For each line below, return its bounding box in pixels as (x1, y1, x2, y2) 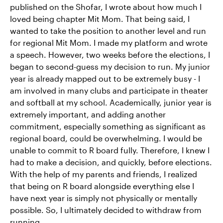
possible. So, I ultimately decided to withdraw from (10, 205, 202, 215)
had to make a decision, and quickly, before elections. (10, 157, 212, 167)
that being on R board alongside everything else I (10, 181, 194, 191)
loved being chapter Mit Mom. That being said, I (10, 14, 190, 23)
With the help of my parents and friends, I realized (10, 169, 197, 179)
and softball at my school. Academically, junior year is (10, 98, 212, 107)
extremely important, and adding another (10, 110, 166, 119)
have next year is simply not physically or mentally (10, 193, 197, 203)
